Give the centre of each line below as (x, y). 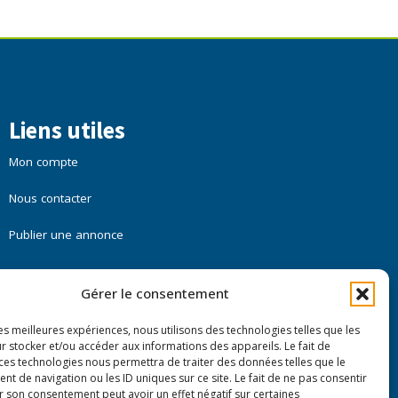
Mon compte (43, 162)
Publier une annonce (66, 235)
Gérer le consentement (155, 293)
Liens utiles (67, 131)
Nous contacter (50, 199)
